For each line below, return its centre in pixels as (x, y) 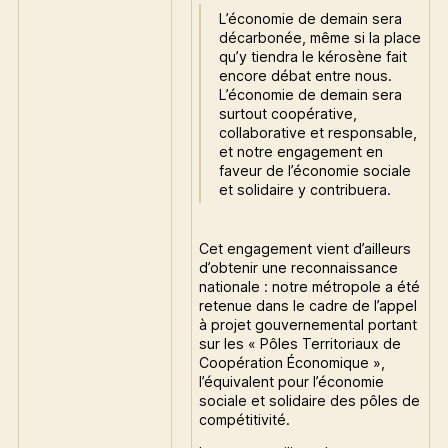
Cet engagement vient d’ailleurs (305, 248)
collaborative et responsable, (317, 132)
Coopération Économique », (292, 362)
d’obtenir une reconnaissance (299, 267)
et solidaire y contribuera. (304, 189)
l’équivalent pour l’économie (292, 381)
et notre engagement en (300, 151)
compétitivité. (245, 419)
